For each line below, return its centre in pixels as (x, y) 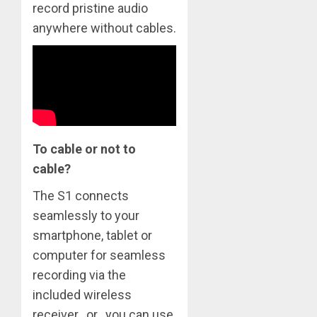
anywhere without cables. (104, 28)
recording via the (79, 275)
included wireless (82, 294)
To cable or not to (84, 149)
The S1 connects (81, 195)
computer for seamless (99, 255)
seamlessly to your (86, 215)
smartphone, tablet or (92, 235)
